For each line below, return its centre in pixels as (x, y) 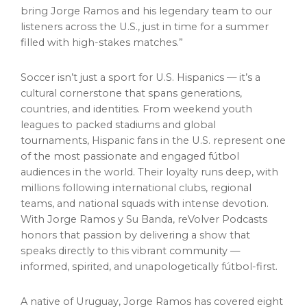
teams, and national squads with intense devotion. (145, 204)
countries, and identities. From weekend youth (136, 109)
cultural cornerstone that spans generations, (131, 94)
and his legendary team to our (195, 11)
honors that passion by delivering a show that (135, 235)
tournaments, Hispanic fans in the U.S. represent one (153, 141)
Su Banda (149, 220)
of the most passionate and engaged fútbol (130, 157)
